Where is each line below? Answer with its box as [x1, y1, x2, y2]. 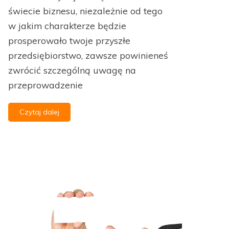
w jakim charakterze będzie [8, 20, 126, 32]
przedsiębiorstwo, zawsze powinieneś [8, 50, 168, 61]
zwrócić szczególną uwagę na [8, 64, 136, 76]
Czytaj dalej [19, 107, 59, 117]
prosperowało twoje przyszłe [8, 35, 130, 47]
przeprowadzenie [8, 79, 83, 91]
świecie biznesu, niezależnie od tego [8, 5, 163, 17]
